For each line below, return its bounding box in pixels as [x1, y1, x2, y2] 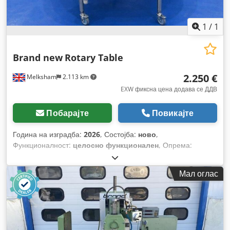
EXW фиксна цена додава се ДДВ [121, 85, 217, 94]
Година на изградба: [13, 129, 84, 140]
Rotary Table [65, 51, 123, 64]
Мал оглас [179, 168, 218, 180]
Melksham [25, 72, 56, 82]
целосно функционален [73, 140, 159, 150]
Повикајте [151, 107, 194, 119]
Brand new [13, 51, 63, 64]
